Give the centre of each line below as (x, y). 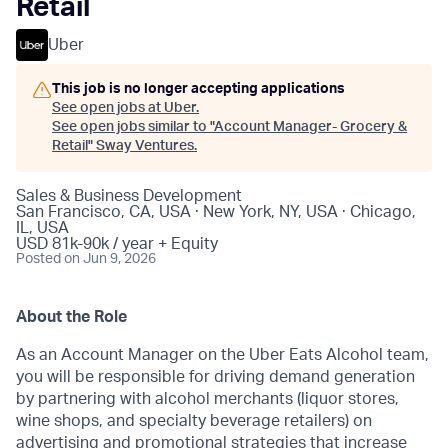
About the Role (71, 317)
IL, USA (42, 228)
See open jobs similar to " (133, 127)
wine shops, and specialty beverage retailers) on (194, 421)
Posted (38, 259)
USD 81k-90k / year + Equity (117, 244)
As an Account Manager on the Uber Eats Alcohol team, (222, 355)
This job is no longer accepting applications (198, 89)
